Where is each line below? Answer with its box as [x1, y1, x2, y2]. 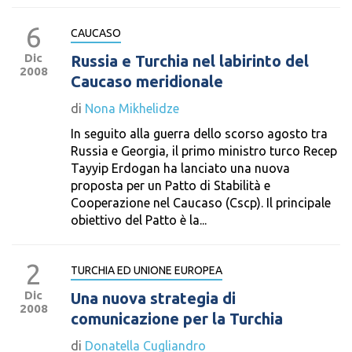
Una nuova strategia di [71, 289, 236, 307]
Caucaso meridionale [71, 72, 223, 90]
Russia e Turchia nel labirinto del [71, 52, 309, 70]
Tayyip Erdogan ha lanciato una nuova [71, 161, 290, 175]
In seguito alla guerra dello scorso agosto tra [71, 126, 328, 141]
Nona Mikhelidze [85, 101, 179, 115]
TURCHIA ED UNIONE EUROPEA [71, 264, 222, 277]
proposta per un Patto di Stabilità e [71, 178, 270, 192]
